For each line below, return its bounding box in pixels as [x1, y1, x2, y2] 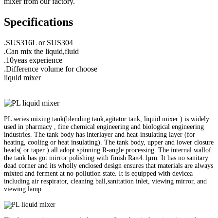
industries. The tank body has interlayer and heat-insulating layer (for [4, 130, 195, 138]
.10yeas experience [4, 55, 62, 64]
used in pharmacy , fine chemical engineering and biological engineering [4, 123, 204, 130]
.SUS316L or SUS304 [4, 38, 73, 47]
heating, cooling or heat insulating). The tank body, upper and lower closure [4, 138, 214, 146]
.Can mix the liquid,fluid [4, 47, 79, 55]
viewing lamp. [4, 185, 43, 193]
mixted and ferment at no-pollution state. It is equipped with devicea [4, 169, 193, 177]
